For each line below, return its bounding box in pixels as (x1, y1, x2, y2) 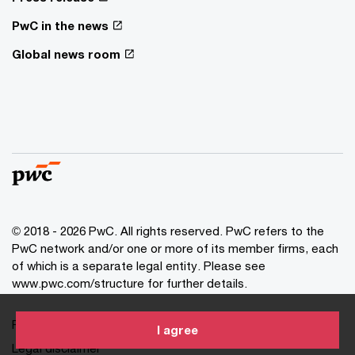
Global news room (12, 46, 120, 61)
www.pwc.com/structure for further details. (12, 275, 247, 290)
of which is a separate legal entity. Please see (12, 258, 265, 273)
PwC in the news (12, 17, 109, 32)
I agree (157, 323, 198, 337)
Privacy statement (12, 316, 114, 331)
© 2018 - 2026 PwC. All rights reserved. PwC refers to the (12, 223, 324, 238)
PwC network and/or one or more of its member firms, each (12, 240, 338, 255)
